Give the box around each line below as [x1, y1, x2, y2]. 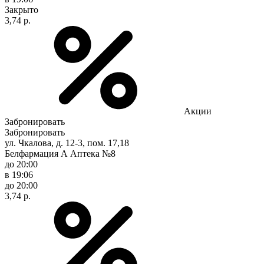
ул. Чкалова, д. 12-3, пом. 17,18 [5, 137, 129, 148]
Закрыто [5, 4, 38, 15]
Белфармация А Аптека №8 [5, 148, 115, 159]
